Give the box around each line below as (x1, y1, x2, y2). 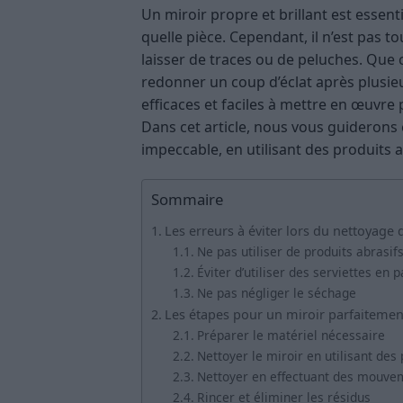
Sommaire (151, 189, 223, 210)
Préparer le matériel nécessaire (196, 327, 385, 345)
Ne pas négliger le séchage (196, 284, 356, 302)
